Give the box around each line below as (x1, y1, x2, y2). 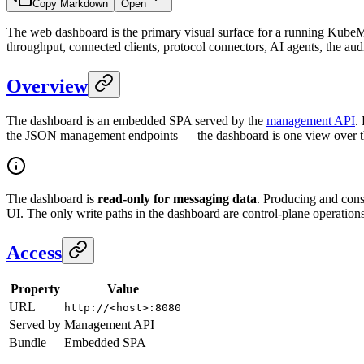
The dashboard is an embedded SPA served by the (6, 113, 266, 128)
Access (6, 241, 62, 263)
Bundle (9, 336, 46, 350)
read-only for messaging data (97, 191, 257, 206)
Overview (6, 75, 88, 97)
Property (10, 282, 60, 297)
